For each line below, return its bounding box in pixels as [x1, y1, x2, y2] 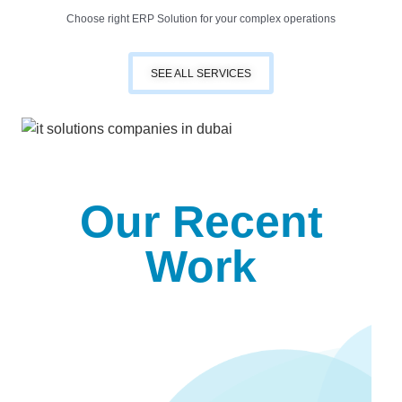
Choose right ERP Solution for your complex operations [66, 12, 336, 25]
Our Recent [79, 196, 323, 247]
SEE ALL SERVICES [151, 66, 251, 80]
